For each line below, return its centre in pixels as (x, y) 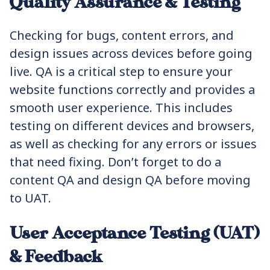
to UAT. (30, 198)
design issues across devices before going (131, 53)
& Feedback (56, 257)
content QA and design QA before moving (130, 180)
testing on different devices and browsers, (132, 126)
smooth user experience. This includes (121, 108)
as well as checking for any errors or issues (133, 144)
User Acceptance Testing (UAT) (134, 234)
